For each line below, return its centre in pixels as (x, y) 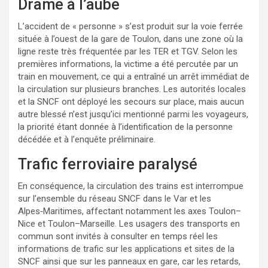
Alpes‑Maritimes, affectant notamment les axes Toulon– (130, 211)
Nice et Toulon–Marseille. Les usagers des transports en (129, 223)
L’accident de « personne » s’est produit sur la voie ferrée (130, 26)
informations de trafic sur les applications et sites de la (126, 249)
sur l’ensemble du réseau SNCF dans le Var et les (115, 198)
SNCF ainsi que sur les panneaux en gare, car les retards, (129, 261)
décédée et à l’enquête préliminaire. (87, 139)
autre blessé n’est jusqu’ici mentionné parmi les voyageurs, (133, 114)
